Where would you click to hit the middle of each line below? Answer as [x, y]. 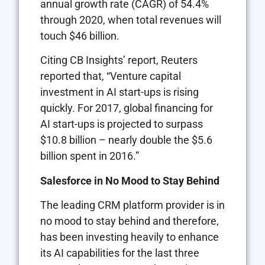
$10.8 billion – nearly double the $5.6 [126, 140]
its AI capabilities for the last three [120, 253]
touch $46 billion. [80, 35]
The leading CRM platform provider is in [132, 205]
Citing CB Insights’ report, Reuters [119, 60]
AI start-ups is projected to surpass [122, 124]
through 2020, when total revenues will [131, 20]
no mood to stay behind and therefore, [130, 221]
